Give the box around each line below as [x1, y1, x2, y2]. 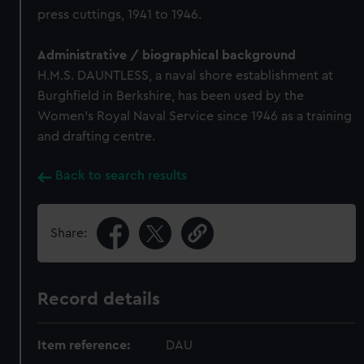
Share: [50, 227, 88, 240]
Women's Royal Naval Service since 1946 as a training [37, 110, 353, 123]
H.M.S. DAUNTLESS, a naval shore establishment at [37, 69, 334, 82]
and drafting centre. [37, 130, 156, 143]
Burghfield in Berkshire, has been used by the [37, 89, 305, 102]
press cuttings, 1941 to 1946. [37, 8, 202, 21]
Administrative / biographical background [37, 49, 297, 62]
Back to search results [55, 169, 188, 182]
